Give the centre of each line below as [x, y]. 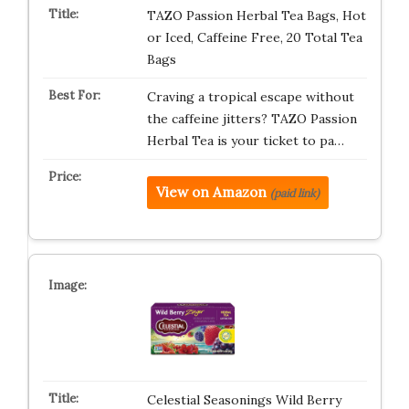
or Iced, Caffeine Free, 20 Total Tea [254, 38]
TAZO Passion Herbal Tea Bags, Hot [256, 16]
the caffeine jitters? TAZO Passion [252, 119]
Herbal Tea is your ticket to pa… [245, 141]
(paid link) [294, 194]
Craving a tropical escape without [250, 97]
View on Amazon [211, 193]
